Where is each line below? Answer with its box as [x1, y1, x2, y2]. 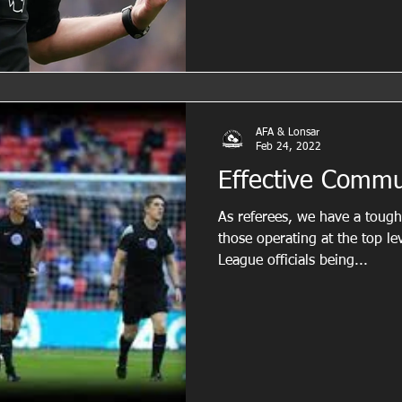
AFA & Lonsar [256, 127, 319, 138]
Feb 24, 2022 [256, 142, 321, 153]
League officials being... [218, 253, 368, 268]
